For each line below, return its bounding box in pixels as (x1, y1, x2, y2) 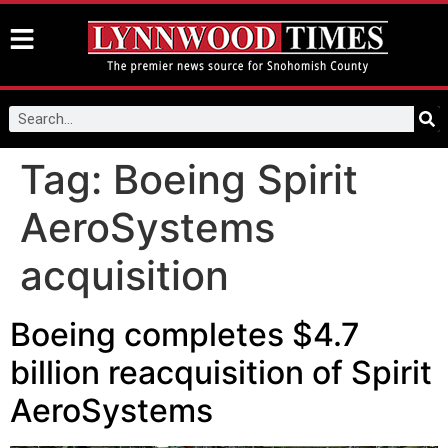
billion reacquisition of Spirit (10, 353, 432, 392)
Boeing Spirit (113, 155, 358, 204)
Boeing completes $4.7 (10, 315, 360, 354)
